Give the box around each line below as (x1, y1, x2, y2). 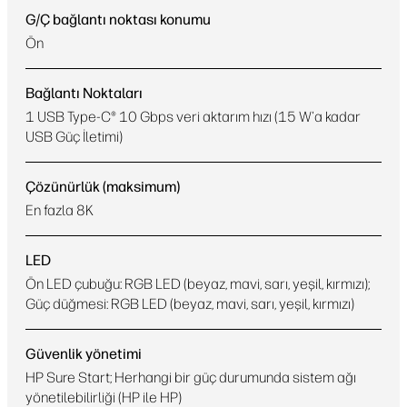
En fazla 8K (25, 202, 94, 219)
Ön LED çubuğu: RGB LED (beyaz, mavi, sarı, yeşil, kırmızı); (25, 275, 370, 293)
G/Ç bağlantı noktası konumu (25, 11, 211, 28)
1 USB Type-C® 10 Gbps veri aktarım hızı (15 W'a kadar (25, 108, 361, 125)
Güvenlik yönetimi (25, 345, 142, 362)
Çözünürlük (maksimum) (25, 178, 180, 195)
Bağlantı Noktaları (25, 84, 143, 102)
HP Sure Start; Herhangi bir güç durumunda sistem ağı (25, 369, 356, 386)
